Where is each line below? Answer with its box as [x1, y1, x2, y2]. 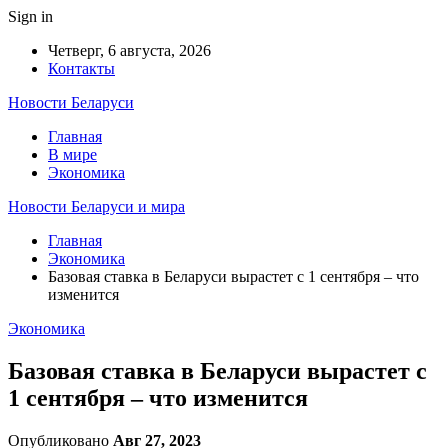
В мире [48, 146, 97, 163]
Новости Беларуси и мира [8, 198, 185, 215]
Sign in [8, 8, 53, 25]
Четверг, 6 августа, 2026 [48, 42, 211, 59]
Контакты [48, 60, 115, 77]
